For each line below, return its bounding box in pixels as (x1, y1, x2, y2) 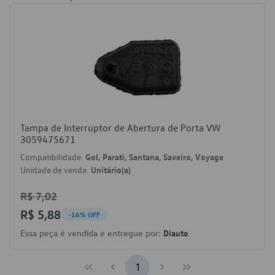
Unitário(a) (91, 164, 131, 175)
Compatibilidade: (20, 151, 85, 163)
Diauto (163, 227, 188, 238)
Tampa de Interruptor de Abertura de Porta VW (20, 122, 221, 134)
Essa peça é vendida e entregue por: (20, 227, 163, 239)
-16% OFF (68, 209, 100, 219)
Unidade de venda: (20, 164, 91, 176)
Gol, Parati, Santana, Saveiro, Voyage (85, 151, 223, 162)
